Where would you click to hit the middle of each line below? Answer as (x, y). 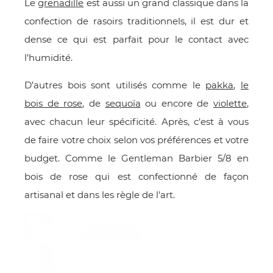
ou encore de (177, 103)
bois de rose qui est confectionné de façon (136, 176)
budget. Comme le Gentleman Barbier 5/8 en (136, 158)
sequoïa (123, 103)
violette (230, 103)
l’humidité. (50, 58)
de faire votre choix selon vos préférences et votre (136, 140)
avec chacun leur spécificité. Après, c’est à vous (136, 122)
